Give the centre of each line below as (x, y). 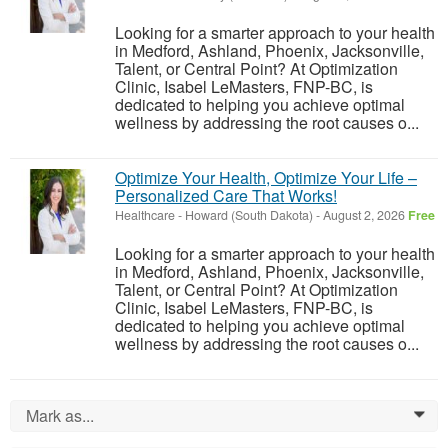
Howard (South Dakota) (249, 215)
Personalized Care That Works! (226, 196)
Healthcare (145, 215)
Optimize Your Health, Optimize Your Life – (266, 178)
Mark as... (60, 416)
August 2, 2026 (364, 215)
